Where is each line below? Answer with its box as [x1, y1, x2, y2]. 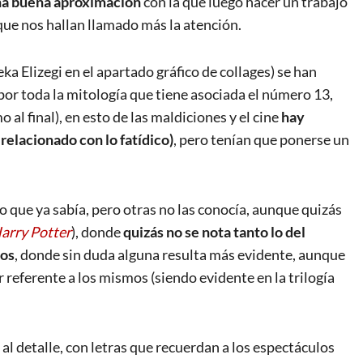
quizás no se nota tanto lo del [123, 223, 305, 241]
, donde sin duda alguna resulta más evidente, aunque [15, 246, 345, 264]
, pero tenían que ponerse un [173, 130, 349, 149]
